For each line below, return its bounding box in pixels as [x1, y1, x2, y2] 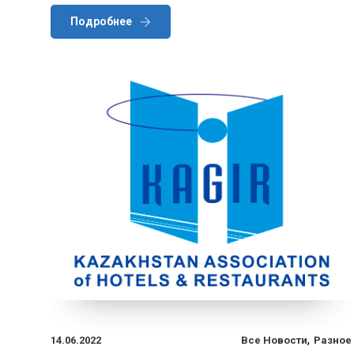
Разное [314, 333, 352, 346]
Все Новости [241, 333, 307, 346]
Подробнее [70, 14, 132, 28]
